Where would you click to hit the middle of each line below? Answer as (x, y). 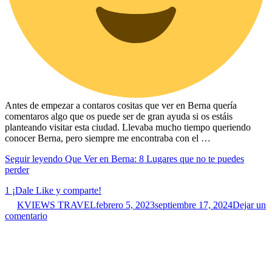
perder (17, 169)
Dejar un (249, 205)
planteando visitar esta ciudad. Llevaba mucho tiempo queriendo (128, 127)
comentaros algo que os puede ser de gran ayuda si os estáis (119, 116)
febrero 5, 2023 (125, 205)
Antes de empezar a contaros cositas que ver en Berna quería (121, 105)
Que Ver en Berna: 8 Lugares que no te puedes (155, 158)
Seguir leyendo (35, 158)
